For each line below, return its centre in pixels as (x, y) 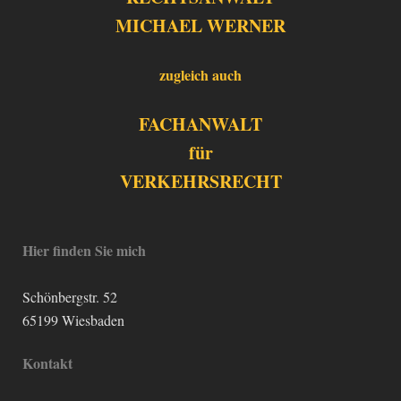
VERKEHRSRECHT (200, 181)
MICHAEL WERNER (200, 25)
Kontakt (47, 363)
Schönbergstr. (61, 296)
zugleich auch (200, 74)
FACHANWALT (200, 124)
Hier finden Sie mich (84, 250)
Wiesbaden (93, 320)
